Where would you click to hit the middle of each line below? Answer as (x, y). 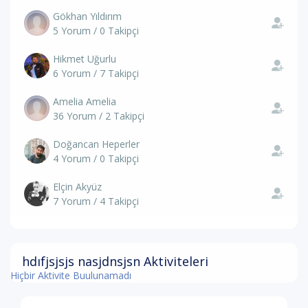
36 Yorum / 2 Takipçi (99, 116)
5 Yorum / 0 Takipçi (96, 31)
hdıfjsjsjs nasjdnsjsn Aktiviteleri (115, 261)
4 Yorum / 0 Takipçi (96, 158)
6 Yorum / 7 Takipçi (96, 73)
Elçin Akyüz (77, 187)
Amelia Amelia (85, 101)
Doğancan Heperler (96, 144)
